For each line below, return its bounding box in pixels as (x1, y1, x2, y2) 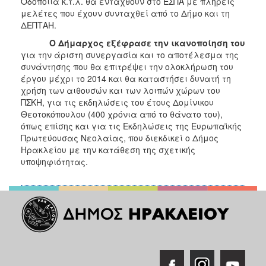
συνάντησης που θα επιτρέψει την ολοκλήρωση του (21, 60, 233, 72)
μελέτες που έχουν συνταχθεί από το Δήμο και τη (21, 7, 230, 19)
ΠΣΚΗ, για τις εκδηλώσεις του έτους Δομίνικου (21, 96, 214, 108)
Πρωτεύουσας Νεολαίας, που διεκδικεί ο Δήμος (21, 131, 218, 144)
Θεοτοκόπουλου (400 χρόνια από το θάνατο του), (21, 107, 223, 120)
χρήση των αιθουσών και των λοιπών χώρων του (21, 84, 220, 96)
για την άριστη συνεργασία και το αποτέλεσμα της (21, 48, 239, 61)
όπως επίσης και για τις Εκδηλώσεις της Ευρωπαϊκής (21, 119, 242, 132)
